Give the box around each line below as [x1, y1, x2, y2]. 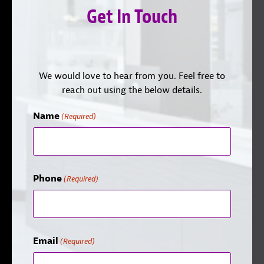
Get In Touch [87, 5, 177, 27]
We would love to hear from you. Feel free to [39, 70, 225, 81]
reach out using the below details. [62, 84, 202, 95]
